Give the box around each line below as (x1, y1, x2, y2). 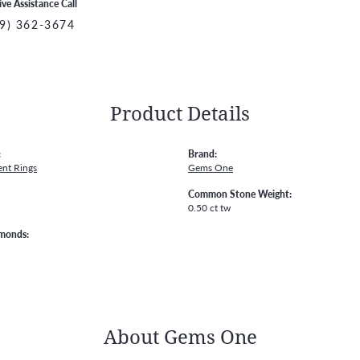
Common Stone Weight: (188, 187, 292, 201)
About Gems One (103, 324, 257, 350)
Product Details (110, 100, 250, 127)
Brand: (188, 147, 217, 161)
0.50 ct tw (188, 201, 231, 215)
